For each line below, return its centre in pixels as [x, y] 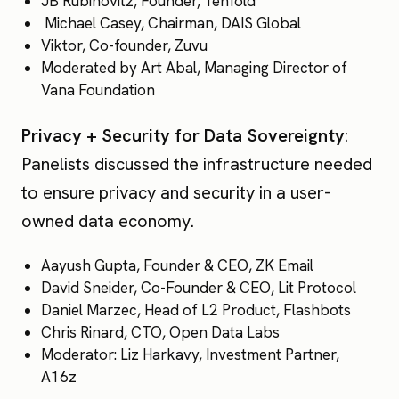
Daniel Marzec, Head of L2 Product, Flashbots [196, 310]
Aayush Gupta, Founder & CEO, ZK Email [178, 266]
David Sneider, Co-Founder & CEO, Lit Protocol [199, 288]
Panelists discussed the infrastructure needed [197, 164]
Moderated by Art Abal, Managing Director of [195, 68]
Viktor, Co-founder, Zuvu [125, 46]
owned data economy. [108, 221]
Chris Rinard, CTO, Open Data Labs [161, 333]
